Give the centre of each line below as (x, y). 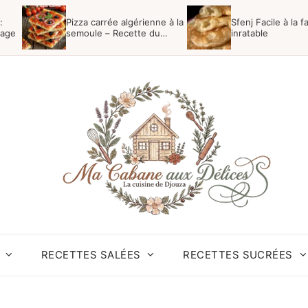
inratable (250, 33)
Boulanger (88, 44)
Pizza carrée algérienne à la (125, 22)
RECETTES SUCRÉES (238, 255)
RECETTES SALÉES (91, 255)
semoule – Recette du (113, 33)
